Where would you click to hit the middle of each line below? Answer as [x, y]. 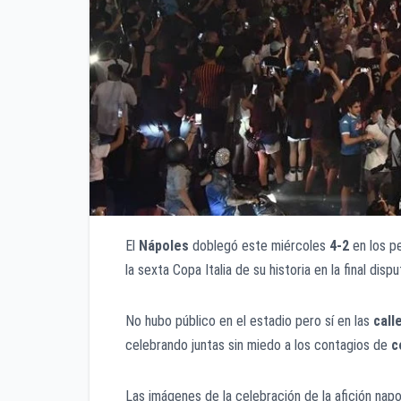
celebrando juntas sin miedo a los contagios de [258, 346]
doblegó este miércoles [259, 246]
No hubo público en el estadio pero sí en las [249, 321]
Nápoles [164, 246]
